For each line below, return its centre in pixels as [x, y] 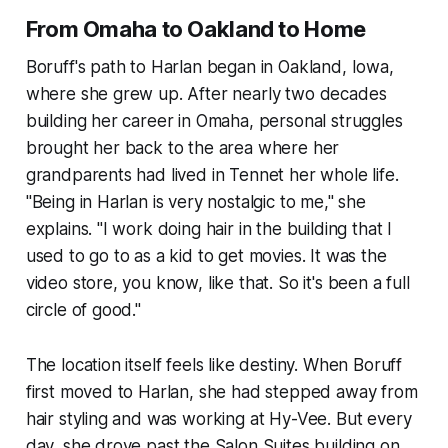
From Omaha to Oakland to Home [195, 29]
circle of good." [83, 310]
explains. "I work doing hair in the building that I [209, 229]
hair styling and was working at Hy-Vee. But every [218, 419]
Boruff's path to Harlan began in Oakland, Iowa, [209, 67]
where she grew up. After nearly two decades [206, 94]
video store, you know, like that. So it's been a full [217, 283]
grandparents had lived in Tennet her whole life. [212, 175]
